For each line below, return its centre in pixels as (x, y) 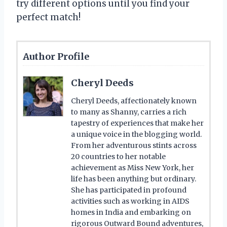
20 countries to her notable (118, 156)
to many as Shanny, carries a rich (129, 112)
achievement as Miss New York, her (133, 167)
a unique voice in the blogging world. (136, 134)
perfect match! (48, 17)
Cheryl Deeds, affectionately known (134, 101)
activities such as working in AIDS (130, 201)
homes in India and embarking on (131, 212)
